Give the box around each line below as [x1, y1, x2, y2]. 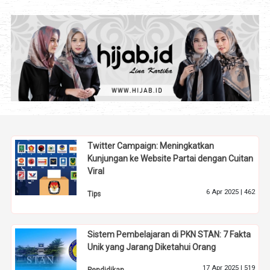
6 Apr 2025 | [206, 188, 244, 196]
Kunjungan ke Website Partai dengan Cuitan [87, 154, 254, 164]
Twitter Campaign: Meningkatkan [87, 141, 215, 151]
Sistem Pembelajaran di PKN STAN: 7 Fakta [87, 229, 251, 239]
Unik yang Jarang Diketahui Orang [87, 242, 216, 252]
